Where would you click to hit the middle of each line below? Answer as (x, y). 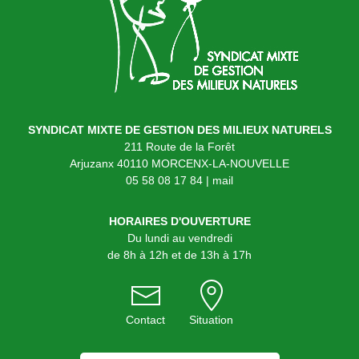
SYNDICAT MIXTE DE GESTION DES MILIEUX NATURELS (179, 130)
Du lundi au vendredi (179, 238)
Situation (211, 320)
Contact (145, 320)
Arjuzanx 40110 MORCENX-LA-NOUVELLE (179, 164)
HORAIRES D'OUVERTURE (179, 222)
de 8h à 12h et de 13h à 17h (179, 255)
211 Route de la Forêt (179, 147)
